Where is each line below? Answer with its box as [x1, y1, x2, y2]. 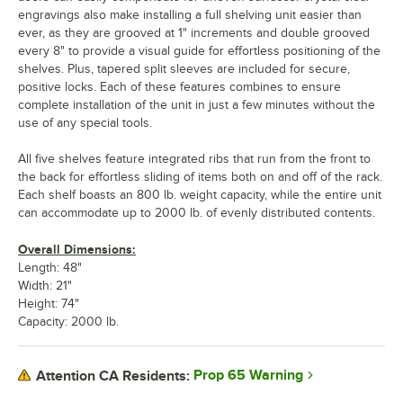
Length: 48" [18, 261, 82, 275]
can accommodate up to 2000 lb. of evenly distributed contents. [18, 206, 375, 220]
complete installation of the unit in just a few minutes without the [18, 98, 375, 112]
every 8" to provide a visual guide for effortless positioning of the [18, 44, 381, 58]
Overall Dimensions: [18, 242, 136, 257]
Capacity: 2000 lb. [18, 315, 119, 329]
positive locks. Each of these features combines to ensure [18, 80, 341, 94]
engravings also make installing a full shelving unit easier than [18, 8, 362, 22]
